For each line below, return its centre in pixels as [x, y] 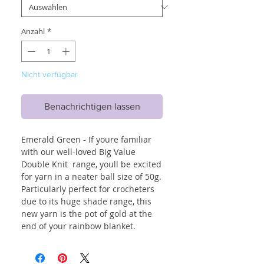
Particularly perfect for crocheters [88, 189]
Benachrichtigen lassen [92, 106]
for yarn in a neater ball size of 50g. [91, 176]
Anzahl [33, 32]
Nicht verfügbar [49, 74]
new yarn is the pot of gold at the [87, 213]
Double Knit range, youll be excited [91, 164]
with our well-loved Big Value [78, 151]
